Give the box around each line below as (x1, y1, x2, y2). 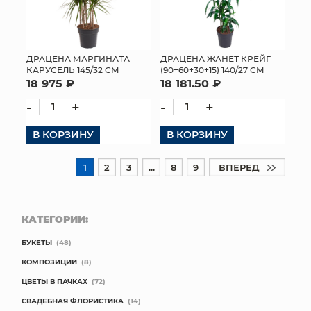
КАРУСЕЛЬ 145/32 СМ (26, 64, 119, 76)
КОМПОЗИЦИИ (22, 257, 77, 267)
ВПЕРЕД (219, 161, 260, 174)
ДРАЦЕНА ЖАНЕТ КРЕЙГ (160, 53, 271, 65)
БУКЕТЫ (22, 237, 52, 248)
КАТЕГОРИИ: (22, 212, 88, 226)
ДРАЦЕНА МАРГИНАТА (26, 53, 130, 65)
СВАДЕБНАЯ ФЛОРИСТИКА (22, 296, 124, 306)
